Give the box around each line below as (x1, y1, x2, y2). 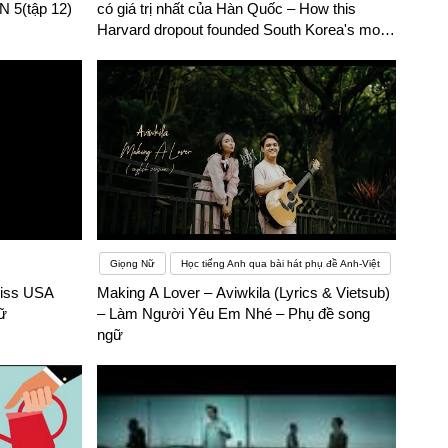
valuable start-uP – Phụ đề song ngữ (97, 42, 336, 60)
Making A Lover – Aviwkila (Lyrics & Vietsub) (97, 284, 391, 302)
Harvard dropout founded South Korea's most (97, 21, 393, 39)
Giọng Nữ (110, 258, 156, 270)
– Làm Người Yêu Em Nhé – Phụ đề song (97, 305, 371, 323)
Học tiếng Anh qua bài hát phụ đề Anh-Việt (181, 258, 381, 270)
